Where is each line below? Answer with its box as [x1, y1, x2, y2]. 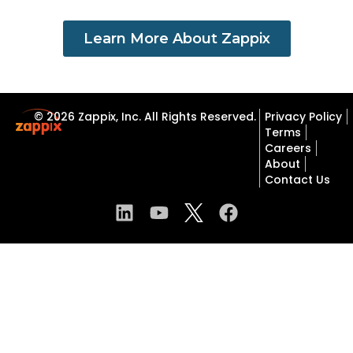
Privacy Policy [264, 108, 342, 124]
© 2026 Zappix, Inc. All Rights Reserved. [34, 108, 257, 124]
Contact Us [264, 171, 330, 188]
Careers [264, 139, 311, 156]
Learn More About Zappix [83, 29, 270, 47]
